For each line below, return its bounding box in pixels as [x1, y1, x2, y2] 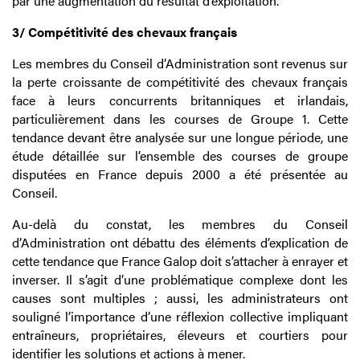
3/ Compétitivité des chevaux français [12, 22, 237, 42]
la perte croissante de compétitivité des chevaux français [12, 72, 348, 92]
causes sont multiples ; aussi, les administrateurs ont [12, 288, 348, 308]
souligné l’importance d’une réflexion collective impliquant [12, 307, 348, 326]
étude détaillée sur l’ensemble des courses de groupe [12, 146, 348, 166]
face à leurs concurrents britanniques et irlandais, [12, 91, 348, 110]
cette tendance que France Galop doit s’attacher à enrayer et [12, 252, 348, 271]
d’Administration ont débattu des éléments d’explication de [12, 233, 348, 252]
